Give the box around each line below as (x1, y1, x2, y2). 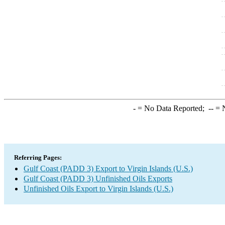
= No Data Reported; (135, 104, 208, 113)
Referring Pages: (14, 154, 62, 161)
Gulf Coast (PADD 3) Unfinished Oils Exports (24, 174, 172, 183)
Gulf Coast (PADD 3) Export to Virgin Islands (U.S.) (24, 164, 193, 173)
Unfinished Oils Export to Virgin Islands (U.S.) (24, 184, 173, 193)
